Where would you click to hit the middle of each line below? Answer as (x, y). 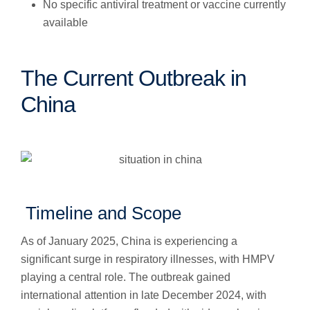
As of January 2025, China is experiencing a (129, 241)
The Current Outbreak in (134, 78)
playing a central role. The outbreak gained (126, 277)
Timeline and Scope (101, 213)
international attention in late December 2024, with (144, 295)
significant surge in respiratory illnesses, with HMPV (148, 259)
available (65, 22)
